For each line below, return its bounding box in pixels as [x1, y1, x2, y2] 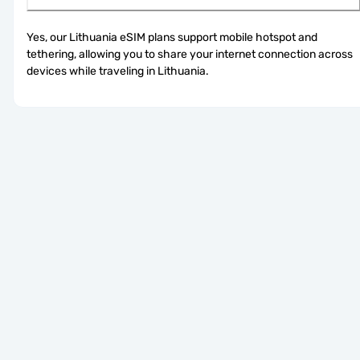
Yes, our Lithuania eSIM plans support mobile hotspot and [27, 30, 317, 44]
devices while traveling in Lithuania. [27, 63, 209, 78]
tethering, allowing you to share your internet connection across [27, 47, 353, 61]
